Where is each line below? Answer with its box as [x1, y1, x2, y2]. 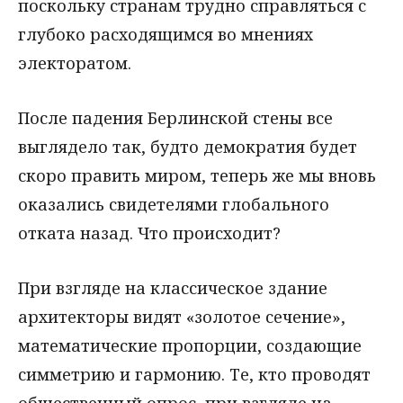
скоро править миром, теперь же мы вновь [18, 164, 376, 186]
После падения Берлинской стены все [18, 106, 333, 129]
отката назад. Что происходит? [18, 221, 281, 244]
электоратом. [18, 52, 131, 74]
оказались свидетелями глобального [18, 193, 329, 215]
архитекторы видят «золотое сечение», [18, 305, 345, 327]
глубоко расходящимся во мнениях [18, 23, 313, 45]
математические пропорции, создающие [18, 334, 362, 356]
